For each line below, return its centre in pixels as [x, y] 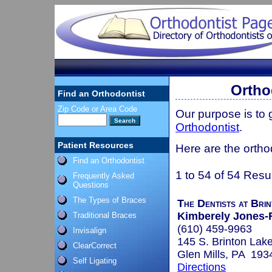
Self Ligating [95, 261]
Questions [91, 185]
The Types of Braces [110, 200]
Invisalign [90, 230]
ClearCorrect [95, 246]
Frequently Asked [104, 176]
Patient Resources [96, 145]
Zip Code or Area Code [97, 109]
